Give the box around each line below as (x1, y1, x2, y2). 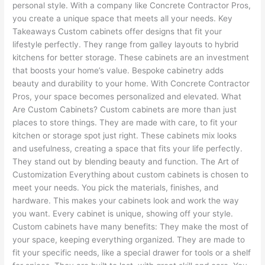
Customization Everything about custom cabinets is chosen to (12, 169, 249, 179)
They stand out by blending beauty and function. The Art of (12, 156, 240, 166)
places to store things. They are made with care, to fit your (12, 117, 238, 127)
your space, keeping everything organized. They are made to (12, 234, 245, 244)
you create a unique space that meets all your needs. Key (12, 13, 233, 23)
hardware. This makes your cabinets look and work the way (12, 195, 240, 205)
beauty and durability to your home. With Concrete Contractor (12, 78, 250, 88)
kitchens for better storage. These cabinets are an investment (12, 52, 250, 62)
